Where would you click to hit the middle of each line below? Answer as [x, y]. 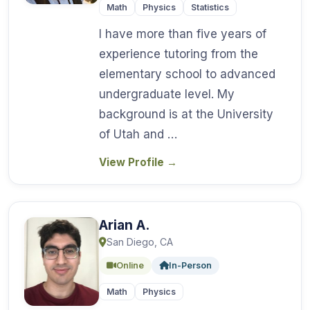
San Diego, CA [140, 241]
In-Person [190, 265]
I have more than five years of [183, 34]
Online [130, 265]
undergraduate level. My [167, 94]
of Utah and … [138, 134]
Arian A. [124, 225]
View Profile [133, 162]
